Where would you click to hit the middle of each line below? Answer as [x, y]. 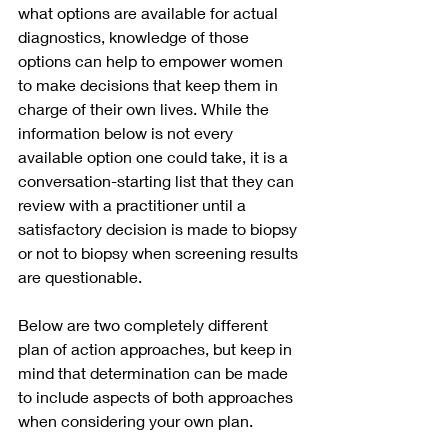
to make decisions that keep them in [150, 85]
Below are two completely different [145, 325]
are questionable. [82, 277]
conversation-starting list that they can [158, 181]
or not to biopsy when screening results [160, 253]
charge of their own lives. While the [145, 109]
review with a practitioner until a [134, 205]
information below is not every [127, 133]
